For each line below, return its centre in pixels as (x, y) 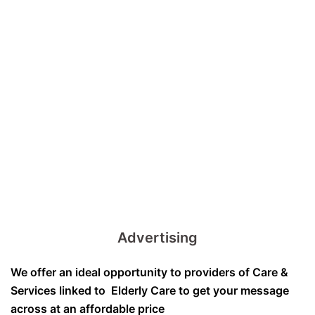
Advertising (157, 238)
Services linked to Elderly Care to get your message (150, 290)
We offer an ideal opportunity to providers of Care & (149, 272)
